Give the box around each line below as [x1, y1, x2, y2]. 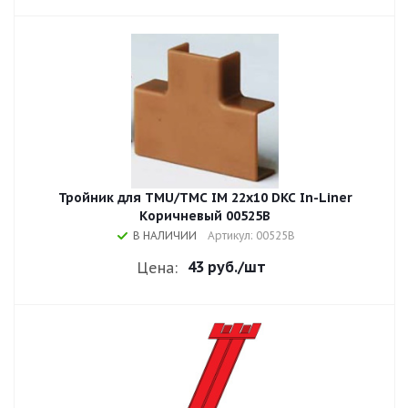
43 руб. [188, 258, 238, 276]
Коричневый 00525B [139, 208, 270, 224]
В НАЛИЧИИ [133, 229, 197, 242]
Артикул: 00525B [208, 229, 295, 242]
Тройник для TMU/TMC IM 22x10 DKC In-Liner [57, 189, 352, 206]
